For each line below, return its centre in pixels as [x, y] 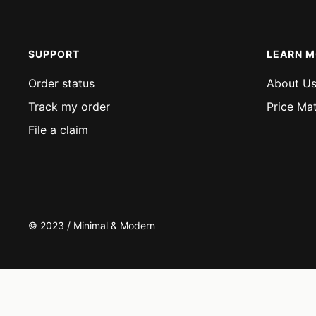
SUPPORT [54, 54]
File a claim [58, 130]
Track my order [69, 107]
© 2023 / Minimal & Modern [92, 225]
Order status [61, 83]
